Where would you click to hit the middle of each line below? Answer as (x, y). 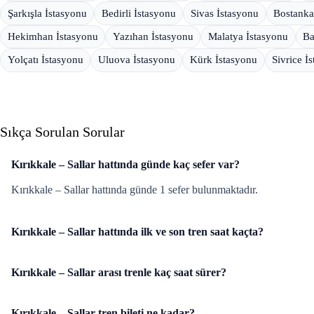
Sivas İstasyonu (224, 13)
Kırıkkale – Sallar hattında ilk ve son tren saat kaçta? (137, 231)
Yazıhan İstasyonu (153, 37)
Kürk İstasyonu (223, 60)
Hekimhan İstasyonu (53, 37)
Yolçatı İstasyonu (45, 60)
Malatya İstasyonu (248, 37)
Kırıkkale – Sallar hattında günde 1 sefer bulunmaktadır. (135, 190)
